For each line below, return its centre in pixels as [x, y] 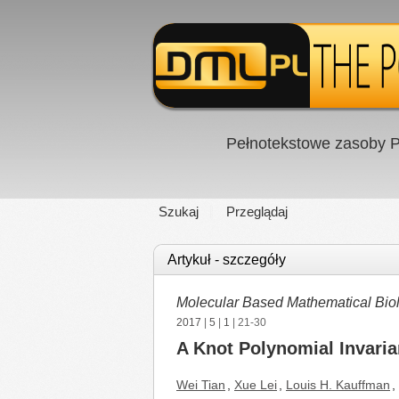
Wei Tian [201, 385]
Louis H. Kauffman [338, 385]
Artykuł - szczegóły [227, 260]
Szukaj [179, 212]
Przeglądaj [257, 212]
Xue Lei [256, 385]
